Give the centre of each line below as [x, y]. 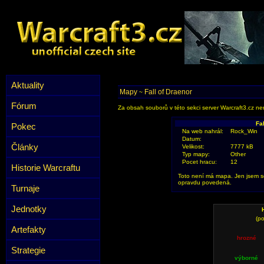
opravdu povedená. [205, 182]
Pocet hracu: [199, 162]
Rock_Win [244, 131]
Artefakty [29, 230]
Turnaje [25, 188]
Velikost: [193, 146]
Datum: [192, 139]
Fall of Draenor [168, 92]
